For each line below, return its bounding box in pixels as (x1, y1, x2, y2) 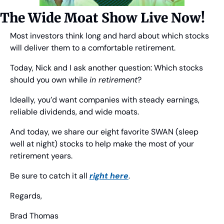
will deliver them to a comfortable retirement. (10, 42, 175, 53)
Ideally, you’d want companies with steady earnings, (10, 94, 199, 105)
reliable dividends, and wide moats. (10, 106, 139, 117)
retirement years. (10, 150, 72, 161)
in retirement (89, 74, 137, 85)
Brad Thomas (10, 210, 58, 221)
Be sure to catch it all (10, 170, 89, 181)
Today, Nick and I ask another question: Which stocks (10, 62, 203, 73)
